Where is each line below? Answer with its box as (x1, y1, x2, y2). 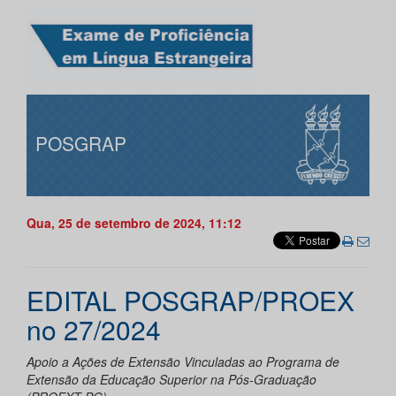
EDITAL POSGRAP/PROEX (27, 281, 354, 320)
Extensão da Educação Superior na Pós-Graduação (27, 370, 316, 389)
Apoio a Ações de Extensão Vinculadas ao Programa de (27, 353, 339, 371)
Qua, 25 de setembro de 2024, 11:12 (27, 214, 241, 232)
